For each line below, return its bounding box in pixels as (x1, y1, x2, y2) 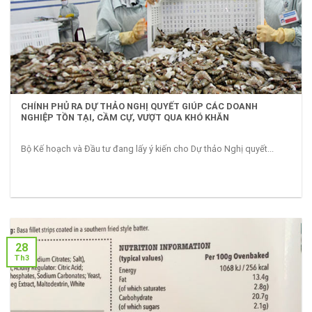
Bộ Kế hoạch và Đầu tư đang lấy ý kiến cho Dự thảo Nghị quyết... (21, 143, 274, 154)
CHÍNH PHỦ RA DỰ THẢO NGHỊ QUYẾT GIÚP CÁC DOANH (21, 101, 258, 112)
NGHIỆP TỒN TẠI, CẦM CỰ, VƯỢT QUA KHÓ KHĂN (21, 112, 230, 123)
